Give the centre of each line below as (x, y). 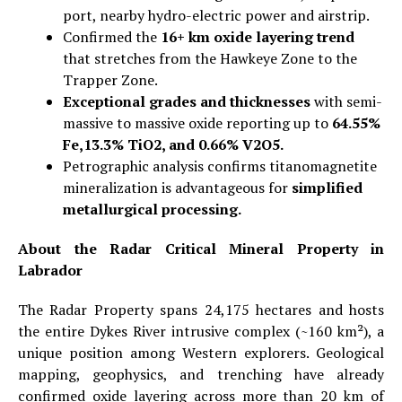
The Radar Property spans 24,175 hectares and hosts (201, 309)
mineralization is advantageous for (177, 187)
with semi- (346, 101)
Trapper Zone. (110, 79)
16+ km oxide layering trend (258, 36)
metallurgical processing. (152, 209)
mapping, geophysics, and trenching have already (201, 374)
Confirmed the (112, 36)
